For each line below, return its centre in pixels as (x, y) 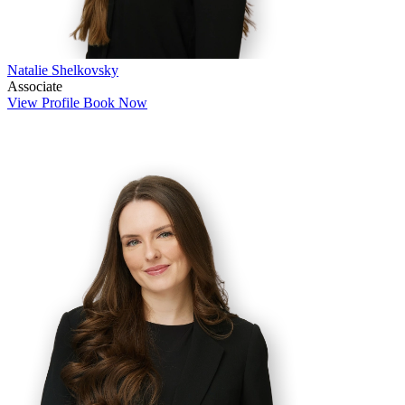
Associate (35, 87)
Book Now (115, 103)
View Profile (45, 103)
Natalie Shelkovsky (63, 71)
